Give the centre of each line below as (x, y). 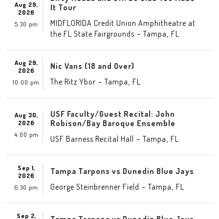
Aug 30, (26, 115)
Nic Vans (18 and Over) (92, 66)
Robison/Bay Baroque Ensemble (113, 123)
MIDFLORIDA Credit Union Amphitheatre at (123, 23)
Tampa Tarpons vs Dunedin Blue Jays (122, 171)
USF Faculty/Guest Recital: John (113, 114)
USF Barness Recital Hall (92, 139)
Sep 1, (26, 167)
